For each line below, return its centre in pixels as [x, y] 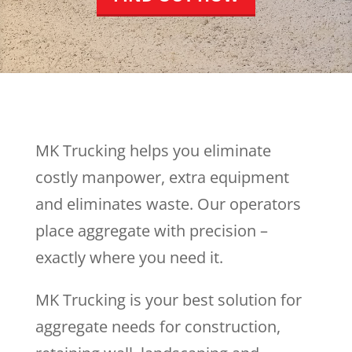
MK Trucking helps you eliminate [153, 150]
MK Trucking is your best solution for [168, 300]
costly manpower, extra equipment [162, 177]
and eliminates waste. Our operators [168, 204]
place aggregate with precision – [151, 231]
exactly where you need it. [129, 257]
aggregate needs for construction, [158, 326]
